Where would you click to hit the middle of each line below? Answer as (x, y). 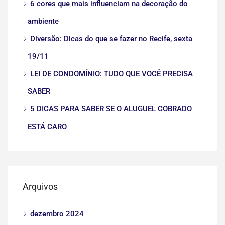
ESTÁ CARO (47, 126)
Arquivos (40, 186)
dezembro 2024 (57, 214)
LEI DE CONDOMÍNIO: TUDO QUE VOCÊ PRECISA (111, 74)
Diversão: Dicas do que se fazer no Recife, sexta (111, 38)
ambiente (43, 21)
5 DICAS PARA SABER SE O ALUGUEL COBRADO (111, 109)
